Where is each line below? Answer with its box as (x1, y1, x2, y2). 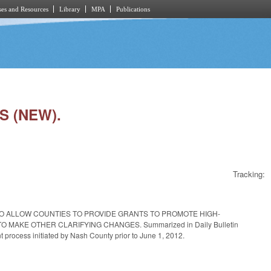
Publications (116, 5, 150, 13)
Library (59, 5, 80, 13)
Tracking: (233, 168, 265, 180)
